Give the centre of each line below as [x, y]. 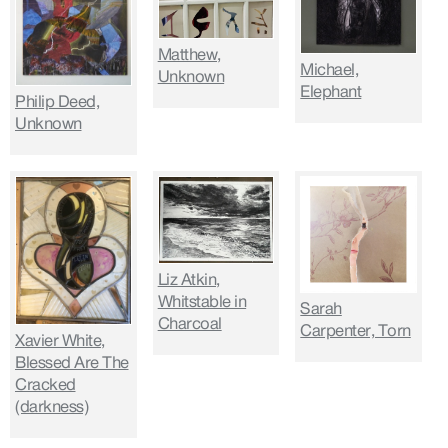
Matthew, [189, 54]
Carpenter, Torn [355, 331]
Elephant [331, 91]
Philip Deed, [57, 102]
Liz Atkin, [188, 280]
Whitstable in [202, 302]
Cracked [45, 384]
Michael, [329, 69]
